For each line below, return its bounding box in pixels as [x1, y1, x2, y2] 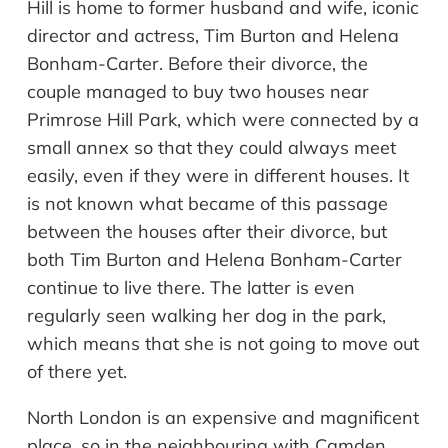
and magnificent [282, 406, 419, 430]
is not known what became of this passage [27, 192, 388, 216]
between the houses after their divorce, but [27, 220, 387, 244]
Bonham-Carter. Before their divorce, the [27, 52, 368, 76]
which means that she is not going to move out [27, 332, 419, 356]
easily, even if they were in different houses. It [27, 164, 409, 188]
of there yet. [27, 360, 127, 384]
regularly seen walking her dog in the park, [27, 304, 386, 328]
